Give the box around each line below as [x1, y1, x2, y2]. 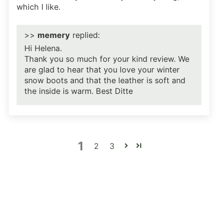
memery [37, 30, 70, 40]
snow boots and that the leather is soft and [24, 75, 185, 86]
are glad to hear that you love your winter [24, 65, 180, 75]
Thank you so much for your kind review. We [24, 54, 189, 64]
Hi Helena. [24, 43, 62, 54]
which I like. [17, 2, 60, 12]
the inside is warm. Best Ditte [24, 86, 133, 96]
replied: [70, 30, 100, 40]
